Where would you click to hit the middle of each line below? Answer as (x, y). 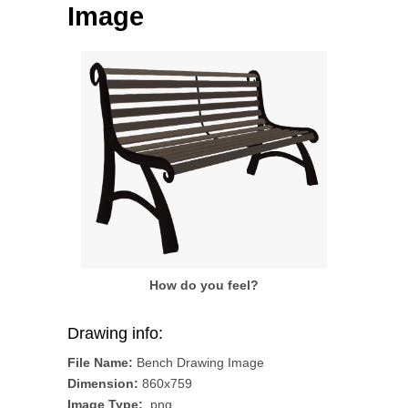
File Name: (100, 362)
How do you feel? (204, 285)
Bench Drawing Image (199, 362)
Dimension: (103, 383)
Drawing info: (115, 333)
